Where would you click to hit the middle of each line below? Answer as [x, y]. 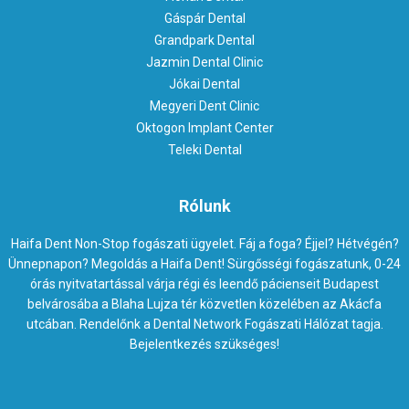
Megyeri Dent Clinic [204, 106]
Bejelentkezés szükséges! [204, 345]
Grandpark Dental [204, 41]
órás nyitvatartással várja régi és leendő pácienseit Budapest [204, 284]
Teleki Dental [204, 150]
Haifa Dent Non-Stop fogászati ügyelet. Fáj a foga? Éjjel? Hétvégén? [204, 244]
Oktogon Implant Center [204, 128]
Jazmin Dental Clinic [204, 63]
